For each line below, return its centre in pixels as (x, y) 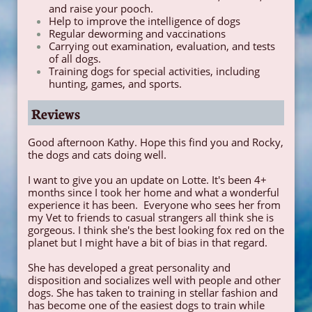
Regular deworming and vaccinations (137, 33)
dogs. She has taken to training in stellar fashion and (153, 292)
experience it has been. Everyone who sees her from (154, 205)
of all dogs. (75, 58)
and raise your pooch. (101, 8)
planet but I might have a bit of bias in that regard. (148, 242)
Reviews (56, 113)
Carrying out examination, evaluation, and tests (162, 46)
